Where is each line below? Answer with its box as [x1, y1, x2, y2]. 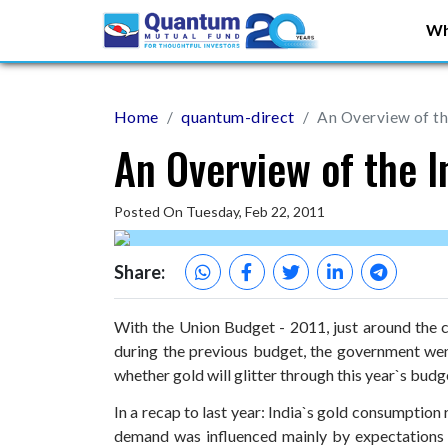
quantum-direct [181, 107, 295, 126]
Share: [114, 260, 165, 283]
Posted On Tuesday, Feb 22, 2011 [114, 203, 325, 220]
